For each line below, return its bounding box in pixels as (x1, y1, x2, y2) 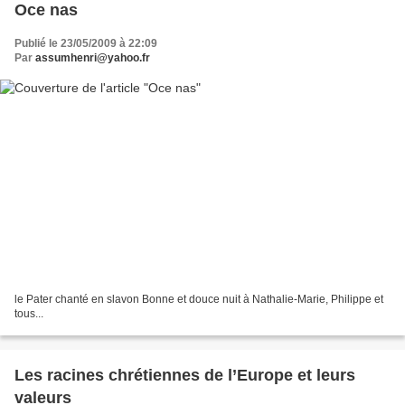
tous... (14, 307, 43, 321)
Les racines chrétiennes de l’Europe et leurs (14, 366, 355, 385)
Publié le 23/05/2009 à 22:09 (14, 36, 157, 50)
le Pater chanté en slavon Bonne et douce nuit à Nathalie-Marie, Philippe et (14, 293, 383, 306)
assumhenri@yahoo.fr (35, 51, 150, 64)
